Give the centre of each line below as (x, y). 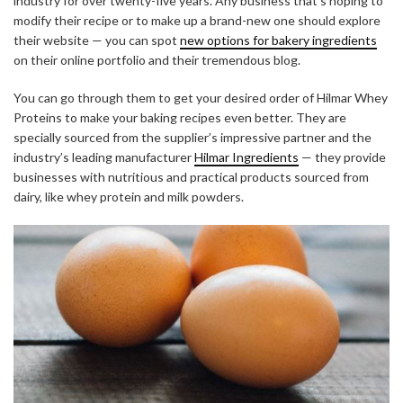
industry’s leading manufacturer (104, 157)
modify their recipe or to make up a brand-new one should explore (197, 21)
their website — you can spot (97, 40)
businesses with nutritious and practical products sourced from (191, 177)
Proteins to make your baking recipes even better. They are (180, 118)
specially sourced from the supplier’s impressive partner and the (193, 138)
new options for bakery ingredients (278, 40)
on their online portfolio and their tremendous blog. (157, 60)
